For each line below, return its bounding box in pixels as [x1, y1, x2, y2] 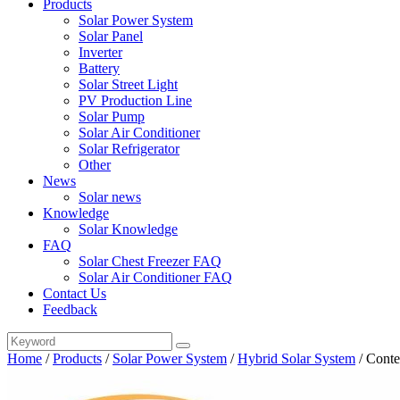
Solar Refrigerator [79, 141, 179, 156]
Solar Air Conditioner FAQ [79, 270, 232, 285]
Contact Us [43, 286, 106, 301]
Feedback [43, 302, 97, 317]
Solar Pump [79, 109, 145, 124]
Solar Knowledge [79, 221, 178, 237]
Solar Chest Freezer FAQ [79, 254, 221, 269]
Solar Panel [79, 29, 143, 44]
